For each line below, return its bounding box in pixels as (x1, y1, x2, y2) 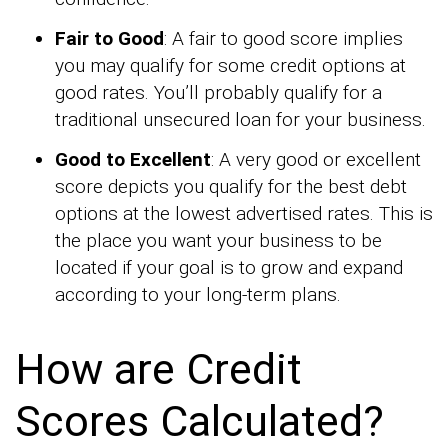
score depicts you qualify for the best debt (55, 174, 407, 198)
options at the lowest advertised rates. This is (55, 201, 433, 225)
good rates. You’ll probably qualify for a (55, 80, 382, 104)
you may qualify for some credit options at (55, 53, 406, 77)
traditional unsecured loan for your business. (55, 107, 426, 131)
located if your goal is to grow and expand (55, 255, 403, 279)
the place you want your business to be (55, 228, 382, 252)
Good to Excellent (55, 147, 211, 171)
